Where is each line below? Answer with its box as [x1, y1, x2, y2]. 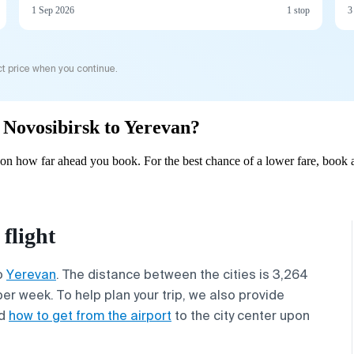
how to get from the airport [9, 307, 171, 324]
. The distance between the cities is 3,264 [56, 265, 308, 283]
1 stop [287, 4, 310, 16]
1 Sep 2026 [32, 4, 74, 16]
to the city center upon [171, 307, 310, 324]
